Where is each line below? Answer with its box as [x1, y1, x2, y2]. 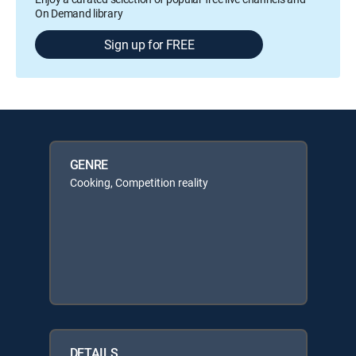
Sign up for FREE [103, 36, 195, 53]
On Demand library [35, 6, 123, 21]
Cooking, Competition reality [69, 175, 208, 190]
